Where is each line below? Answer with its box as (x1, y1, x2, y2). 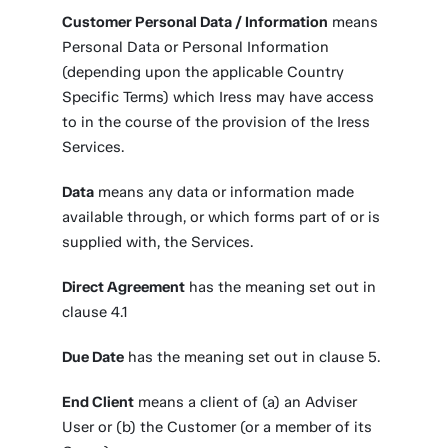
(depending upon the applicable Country (62, 63, 345, 81)
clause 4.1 (62, 303, 129, 321)
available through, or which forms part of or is (62, 208, 381, 226)
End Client (62, 393, 135, 411)
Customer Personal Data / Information (62, 13, 329, 31)
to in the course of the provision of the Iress (62, 113, 371, 131)
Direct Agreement (62, 278, 186, 296)
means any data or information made (94, 183, 355, 201)
